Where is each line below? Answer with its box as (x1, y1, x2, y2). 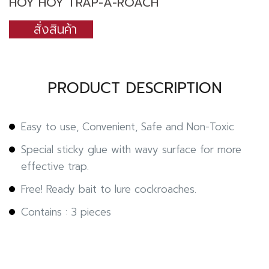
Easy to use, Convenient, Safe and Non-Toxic (21, 119, 234, 135)
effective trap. (21, 159, 89, 175)
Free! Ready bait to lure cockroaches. (21, 181, 196, 198)
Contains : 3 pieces (21, 204, 111, 220)
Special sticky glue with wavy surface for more (21, 142, 241, 158)
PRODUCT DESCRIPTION (47, 77, 222, 100)
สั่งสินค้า (33, 19, 77, 39)
